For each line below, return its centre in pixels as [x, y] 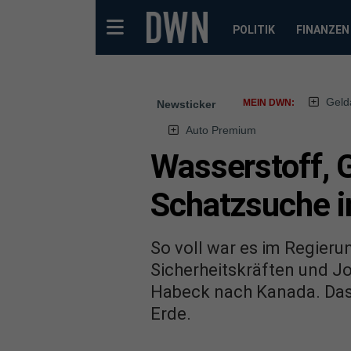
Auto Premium [221, 130]
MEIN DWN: [269, 103]
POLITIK [253, 30]
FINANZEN [322, 30]
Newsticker [186, 104]
